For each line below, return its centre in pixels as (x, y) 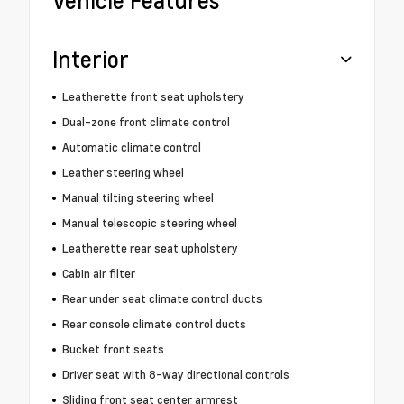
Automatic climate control (131, 147)
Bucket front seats (113, 349)
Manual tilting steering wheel (138, 198)
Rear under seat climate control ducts (162, 299)
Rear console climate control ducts (154, 324)
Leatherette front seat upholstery (153, 97)
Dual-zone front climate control (146, 122)
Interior (91, 60)
